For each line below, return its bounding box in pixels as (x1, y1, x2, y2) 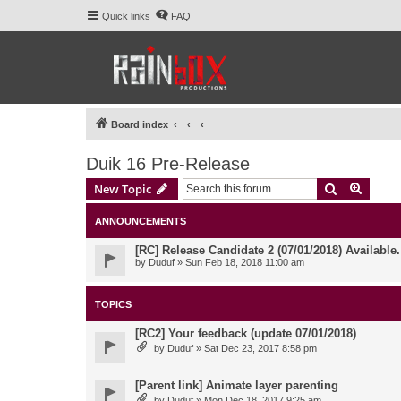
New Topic (94, 181, 151, 197)
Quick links (102, 11, 150, 21)
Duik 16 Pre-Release (86, 154, 250, 174)
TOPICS (95, 299, 132, 310)
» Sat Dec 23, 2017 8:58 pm (193, 343, 317, 354)
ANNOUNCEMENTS (95, 216, 186, 226)
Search (337, 180, 375, 196)
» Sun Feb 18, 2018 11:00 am (175, 257, 304, 268)
